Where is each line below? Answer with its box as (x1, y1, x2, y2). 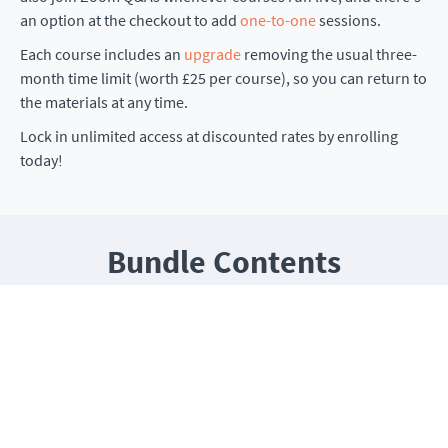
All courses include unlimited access (109, 317, 339, 338)
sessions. (316, 9, 381, 30)
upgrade (184, 43, 241, 64)
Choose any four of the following (89, 287, 359, 313)
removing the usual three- (241, 43, 417, 64)
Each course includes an (20, 43, 184, 64)
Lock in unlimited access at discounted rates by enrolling (20, 125, 398, 146)
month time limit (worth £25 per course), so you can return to (20, 67, 427, 88)
